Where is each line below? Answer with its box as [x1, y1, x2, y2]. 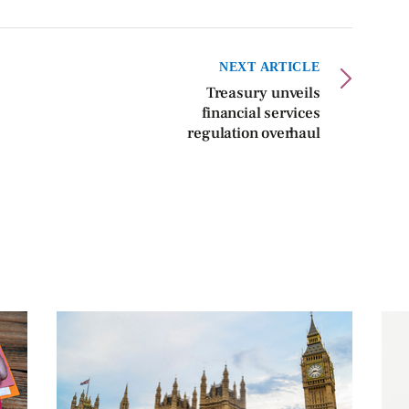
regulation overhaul [187, 122, 320, 143]
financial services [202, 102, 320, 123]
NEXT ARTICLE [219, 58, 320, 74]
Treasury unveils [205, 82, 320, 103]
